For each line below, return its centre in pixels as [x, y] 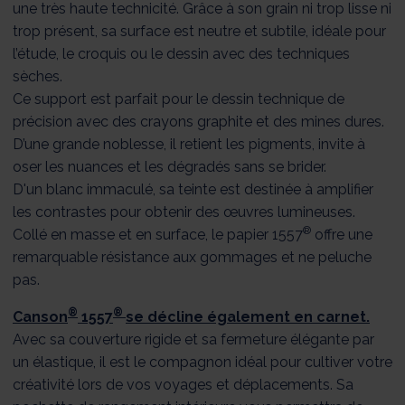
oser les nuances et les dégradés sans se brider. [170, 166]
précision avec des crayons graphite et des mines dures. [198, 121]
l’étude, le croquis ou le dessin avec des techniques [181, 53]
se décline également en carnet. [248, 316]
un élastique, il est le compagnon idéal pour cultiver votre [202, 362]
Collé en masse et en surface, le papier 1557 [158, 234]
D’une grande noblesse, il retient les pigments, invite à [189, 144]
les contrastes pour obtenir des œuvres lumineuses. [184, 212]
